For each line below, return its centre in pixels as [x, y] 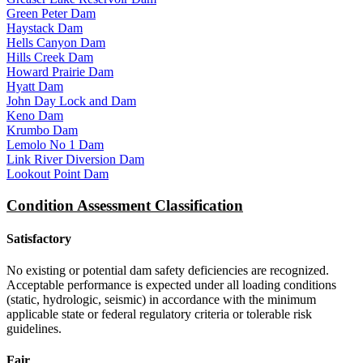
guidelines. [34, 329]
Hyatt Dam [35, 86]
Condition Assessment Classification [125, 205]
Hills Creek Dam [50, 57]
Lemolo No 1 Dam [55, 144]
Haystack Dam [45, 28]
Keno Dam [35, 115]
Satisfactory [39, 238]
